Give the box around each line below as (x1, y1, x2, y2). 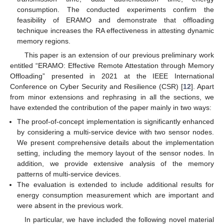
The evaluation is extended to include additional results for (17, 180, 214, 188)
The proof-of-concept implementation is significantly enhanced (17, 117, 214, 125)
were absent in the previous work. (17, 201, 124, 209)
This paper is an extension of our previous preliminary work (24, 50, 214, 59)
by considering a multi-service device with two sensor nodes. (17, 127, 214, 136)
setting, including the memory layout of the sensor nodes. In (17, 148, 214, 157)
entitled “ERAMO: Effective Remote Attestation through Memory (10, 61, 214, 69)
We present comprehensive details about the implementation (17, 138, 214, 146)
